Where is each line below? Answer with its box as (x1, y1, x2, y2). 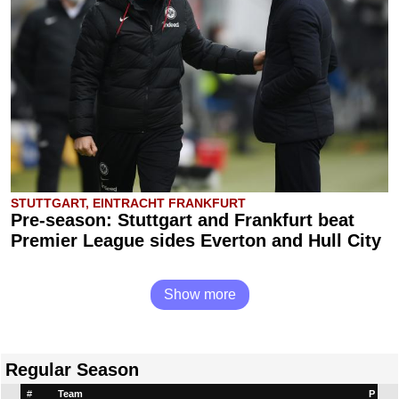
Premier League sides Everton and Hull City (11, 231, 381, 250)
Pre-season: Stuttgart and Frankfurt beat (11, 210, 354, 230)
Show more (163, 287, 236, 302)
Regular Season (5, 360, 139, 379)
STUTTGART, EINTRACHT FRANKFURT (11, 196, 246, 210)
